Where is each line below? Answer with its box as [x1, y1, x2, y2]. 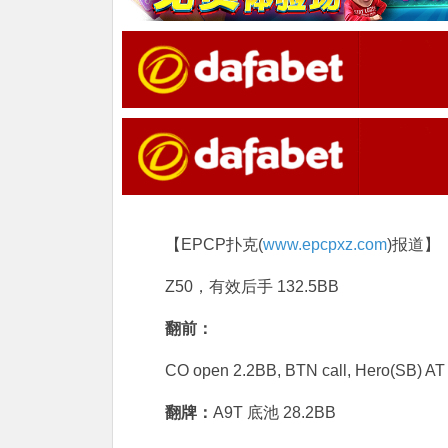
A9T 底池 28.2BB [213, 404, 336, 422]
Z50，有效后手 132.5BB [165, 278, 339, 296]
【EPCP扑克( [165, 236, 263, 254]
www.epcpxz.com [263, 236, 387, 254]
